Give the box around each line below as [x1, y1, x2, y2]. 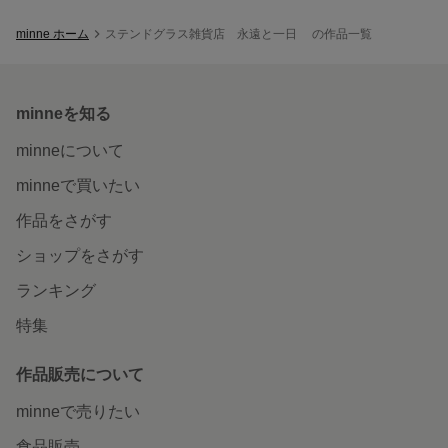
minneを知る [16, 104, 111, 122]
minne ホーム [16, 26, 89, 41]
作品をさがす [16, 211, 112, 229]
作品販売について [16, 365, 144, 383]
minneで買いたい [16, 176, 140, 194]
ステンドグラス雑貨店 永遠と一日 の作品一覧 [105, 26, 372, 41]
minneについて [16, 141, 124, 159]
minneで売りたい [16, 402, 140, 420]
